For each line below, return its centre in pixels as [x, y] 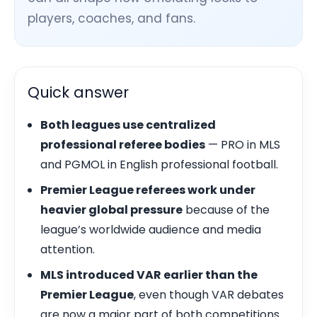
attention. [68, 249]
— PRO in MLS [243, 145]
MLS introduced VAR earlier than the [149, 275]
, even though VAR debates [209, 295]
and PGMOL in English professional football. [159, 165]
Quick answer [78, 92]
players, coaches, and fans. [111, 18]
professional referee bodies [123, 145]
